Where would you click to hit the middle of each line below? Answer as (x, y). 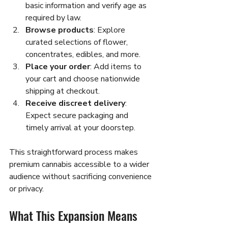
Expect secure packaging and (78, 115)
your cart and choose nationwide (84, 79)
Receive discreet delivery (75, 103)
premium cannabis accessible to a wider (80, 164)
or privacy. (26, 189)
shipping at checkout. (63, 91)
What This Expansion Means (75, 215)
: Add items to (117, 66)
